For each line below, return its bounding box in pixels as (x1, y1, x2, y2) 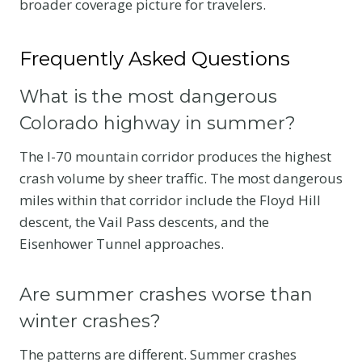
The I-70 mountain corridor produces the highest (19, 146, 331, 166)
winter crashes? (19, 309, 161, 332)
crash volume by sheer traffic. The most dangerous (19, 168, 343, 187)
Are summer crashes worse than (19, 283, 313, 305)
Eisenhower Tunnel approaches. (19, 234, 224, 253)
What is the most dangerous (19, 85, 277, 107)
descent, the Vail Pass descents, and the (19, 212, 269, 231)
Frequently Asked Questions (19, 46, 290, 70)
